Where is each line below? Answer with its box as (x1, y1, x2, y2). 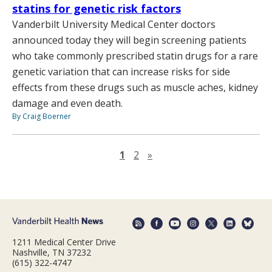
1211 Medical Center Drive (12, 236, 116, 248)
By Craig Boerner (12, 111, 71, 122)
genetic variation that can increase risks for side (12, 65, 230, 79)
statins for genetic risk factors (12, 1, 181, 16)
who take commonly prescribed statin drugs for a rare (12, 49, 258, 63)
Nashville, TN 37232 (12, 246, 91, 258)
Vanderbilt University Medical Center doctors (12, 18, 216, 32)
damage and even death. (12, 97, 123, 110)
